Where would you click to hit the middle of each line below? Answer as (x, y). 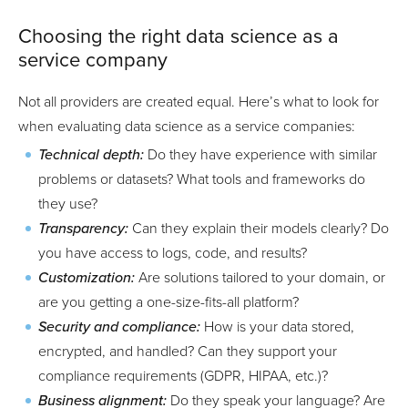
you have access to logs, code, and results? (173, 254)
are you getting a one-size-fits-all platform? (168, 303)
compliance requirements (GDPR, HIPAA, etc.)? (183, 377)
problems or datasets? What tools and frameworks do (202, 180)
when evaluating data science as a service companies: (187, 127)
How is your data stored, (277, 327)
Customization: (87, 278)
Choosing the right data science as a (178, 37)
